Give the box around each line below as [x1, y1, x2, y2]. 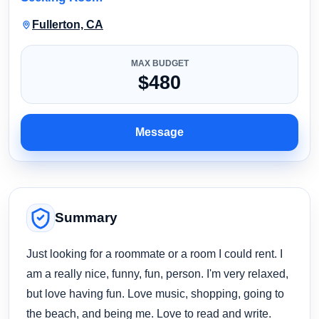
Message [135, 125, 184, 138]
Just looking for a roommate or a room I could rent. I [26, 246, 283, 260]
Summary [55, 209, 117, 225]
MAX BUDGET [130, 58, 189, 68]
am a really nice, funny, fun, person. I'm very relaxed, [26, 266, 288, 280]
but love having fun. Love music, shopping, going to [26, 286, 284, 300]
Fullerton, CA [32, 18, 103, 31]
